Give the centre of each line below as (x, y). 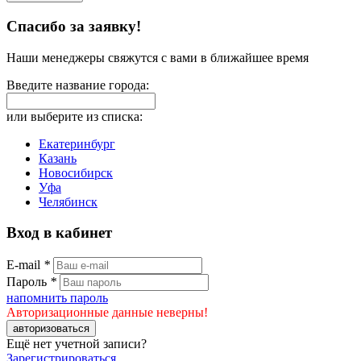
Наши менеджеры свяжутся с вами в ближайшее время (158, 57)
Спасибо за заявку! (74, 26)
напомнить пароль (57, 298)
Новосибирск (76, 172)
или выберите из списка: (75, 116)
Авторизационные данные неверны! (107, 312)
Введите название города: (78, 85)
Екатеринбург (77, 143)
